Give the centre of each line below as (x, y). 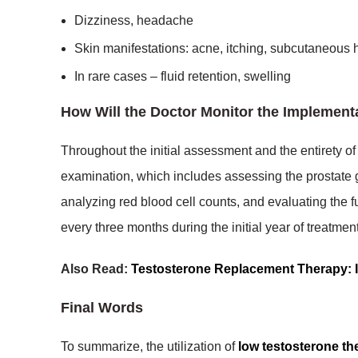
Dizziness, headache (134, 20)
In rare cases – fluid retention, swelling (183, 76)
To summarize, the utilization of (149, 346)
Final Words (102, 308)
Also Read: (96, 269)
